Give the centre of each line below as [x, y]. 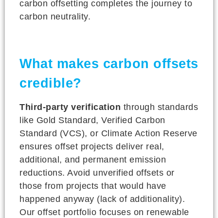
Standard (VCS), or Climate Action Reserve [109, 133]
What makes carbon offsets [109, 64]
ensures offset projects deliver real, [92, 146]
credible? [51, 83]
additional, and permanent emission [93, 159]
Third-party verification [70, 107]
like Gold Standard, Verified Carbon [92, 120]
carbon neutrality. [55, 16]
